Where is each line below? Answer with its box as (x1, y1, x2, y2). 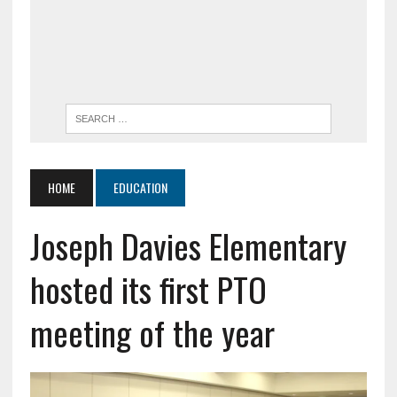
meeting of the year (29, 307, 275, 358)
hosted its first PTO (29, 264, 267, 315)
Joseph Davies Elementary (29, 221, 346, 271)
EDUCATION (113, 178, 167, 198)
